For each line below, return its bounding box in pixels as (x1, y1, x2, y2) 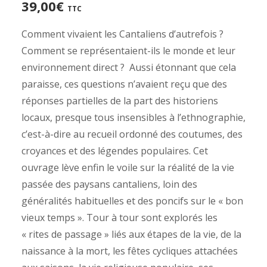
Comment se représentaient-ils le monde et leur (21, 44, 235, 57)
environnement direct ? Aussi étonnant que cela (21, 61, 236, 74)
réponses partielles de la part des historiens (21, 94, 218, 107)
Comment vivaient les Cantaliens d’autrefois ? (21, 27, 223, 41)
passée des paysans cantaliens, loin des (21, 178, 197, 191)
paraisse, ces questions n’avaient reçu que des (21, 77, 227, 91)
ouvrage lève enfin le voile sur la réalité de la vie (21, 161, 234, 174)
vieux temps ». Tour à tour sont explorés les (21, 211, 218, 224)
